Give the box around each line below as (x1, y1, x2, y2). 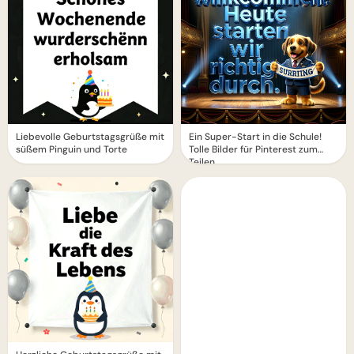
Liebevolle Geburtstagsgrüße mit (16, 130, 164, 143)
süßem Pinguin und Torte (16, 143, 127, 156)
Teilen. (189, 156, 217, 168)
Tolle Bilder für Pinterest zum (189, 143, 318, 156)
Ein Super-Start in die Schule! (189, 130, 322, 143)
